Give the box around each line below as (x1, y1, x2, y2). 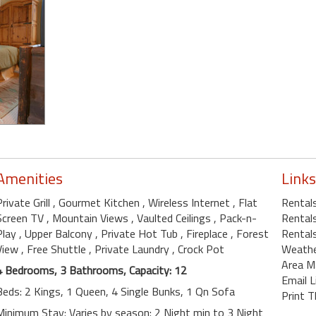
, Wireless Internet (142, 194, 233, 212)
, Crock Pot (172, 241, 224, 258)
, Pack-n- (214, 209, 257, 227)
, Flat (233, 194, 257, 212)
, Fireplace (181, 225, 231, 243)
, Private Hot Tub (95, 225, 181, 243)
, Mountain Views (47, 209, 131, 227)
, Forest (231, 225, 269, 243)
